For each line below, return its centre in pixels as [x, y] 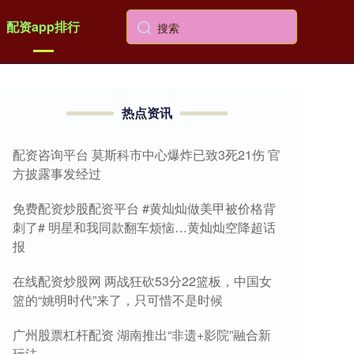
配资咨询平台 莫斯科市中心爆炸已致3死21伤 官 [147, 154]
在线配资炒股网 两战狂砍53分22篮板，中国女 [142, 281]
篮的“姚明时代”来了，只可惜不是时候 [118, 300]
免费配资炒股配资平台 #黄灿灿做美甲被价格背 [144, 208]
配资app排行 [43, 26]
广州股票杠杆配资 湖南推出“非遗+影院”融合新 [142, 335]
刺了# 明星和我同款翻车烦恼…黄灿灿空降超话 [144, 227]
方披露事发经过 [57, 173]
